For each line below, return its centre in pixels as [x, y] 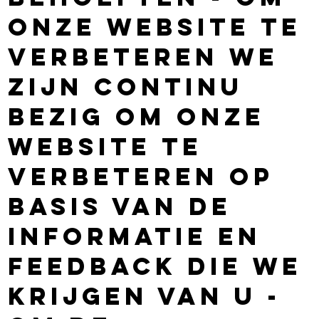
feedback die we [155, 266]
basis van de [120, 206]
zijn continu [126, 86]
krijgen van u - [145, 296]
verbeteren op [141, 176]
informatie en [135, 236]
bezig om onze [137, 116]
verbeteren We [143, 56]
